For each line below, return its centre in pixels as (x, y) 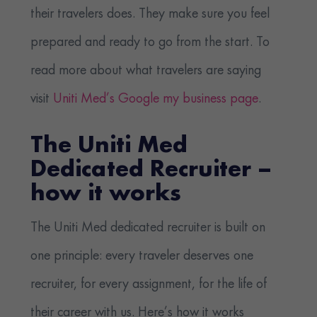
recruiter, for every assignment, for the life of (149, 285)
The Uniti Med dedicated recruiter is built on (148, 228)
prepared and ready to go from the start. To (150, 43)
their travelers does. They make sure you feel (150, 15)
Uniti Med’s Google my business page (156, 99)
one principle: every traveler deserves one (142, 257)
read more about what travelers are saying (146, 71)
